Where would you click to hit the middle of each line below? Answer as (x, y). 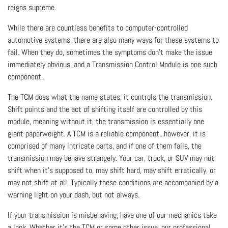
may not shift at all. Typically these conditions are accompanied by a (113, 182)
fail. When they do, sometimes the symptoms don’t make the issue (110, 52)
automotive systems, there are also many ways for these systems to (113, 40)
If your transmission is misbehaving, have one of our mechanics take (112, 215)
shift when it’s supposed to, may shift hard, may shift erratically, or (112, 170)
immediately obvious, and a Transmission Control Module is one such (112, 64)
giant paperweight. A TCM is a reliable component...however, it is (107, 133)
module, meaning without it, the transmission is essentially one (106, 121)
